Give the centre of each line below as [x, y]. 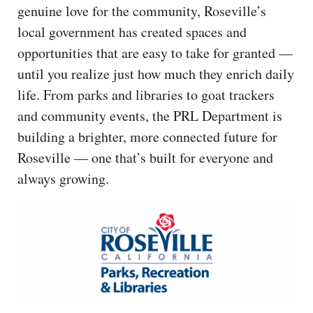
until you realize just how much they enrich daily [156, 73]
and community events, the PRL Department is [150, 115]
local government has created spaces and [132, 31]
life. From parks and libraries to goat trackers [146, 94]
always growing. [63, 178]
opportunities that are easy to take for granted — [155, 52]
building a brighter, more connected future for [147, 136]
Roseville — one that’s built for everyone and [145, 157]
